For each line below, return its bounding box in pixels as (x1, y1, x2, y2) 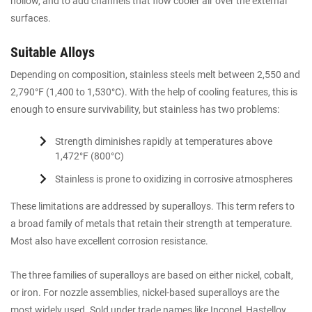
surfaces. (10, 12, 51, 24)
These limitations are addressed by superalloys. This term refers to (10, 201, 295, 212)
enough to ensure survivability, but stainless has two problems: (10, 103, 279, 115)
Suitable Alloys (10, 43, 95, 61)
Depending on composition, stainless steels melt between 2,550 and (10, 68, 300, 80)
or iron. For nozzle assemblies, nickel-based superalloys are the (10, 286, 279, 298)
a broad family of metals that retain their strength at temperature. (10, 218, 292, 230)
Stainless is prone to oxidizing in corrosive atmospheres (55, 173, 292, 185)
